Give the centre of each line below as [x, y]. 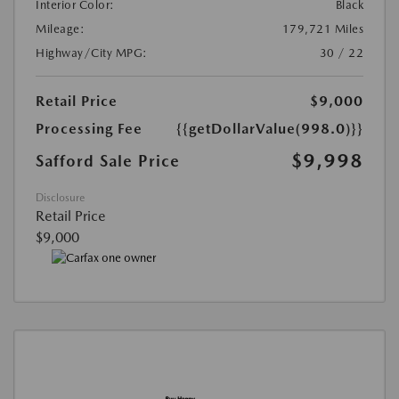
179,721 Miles [322, 28]
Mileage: [60, 28]
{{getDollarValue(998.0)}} [270, 128]
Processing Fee [89, 128]
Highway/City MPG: [92, 53]
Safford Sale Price [108, 160]
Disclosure [60, 197]
